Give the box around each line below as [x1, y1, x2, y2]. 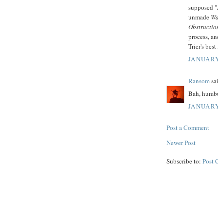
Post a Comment [166, 123, 209, 132]
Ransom [188, 76, 210, 85]
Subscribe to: [166, 156, 202, 165]
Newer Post [166, 138, 196, 147]
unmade [188, 13, 211, 22]
